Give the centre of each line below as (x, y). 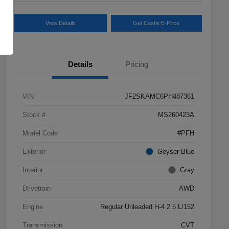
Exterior (34, 152)
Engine (33, 207)
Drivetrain (37, 189)
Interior (33, 170)
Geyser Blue (176, 152)
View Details (60, 23)
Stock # (34, 115)
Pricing (136, 64)
